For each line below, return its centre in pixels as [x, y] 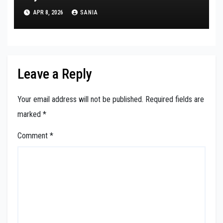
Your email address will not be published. [80, 100]
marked [30, 114]
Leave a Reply [55, 74]
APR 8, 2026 [48, 12]
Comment [34, 136]
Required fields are [175, 100]
